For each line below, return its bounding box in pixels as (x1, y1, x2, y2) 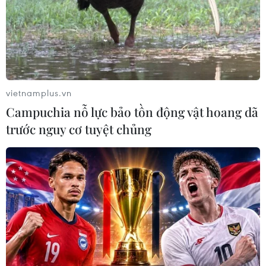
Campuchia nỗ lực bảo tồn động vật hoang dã (6, 103, 258, 120)
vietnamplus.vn (6, 86, 72, 99)
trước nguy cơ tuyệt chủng (6, 120, 151, 137)
